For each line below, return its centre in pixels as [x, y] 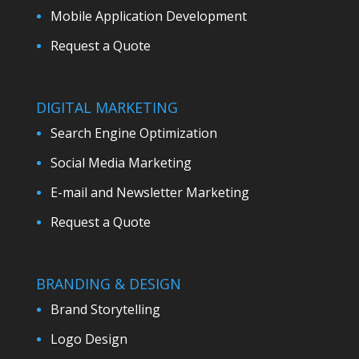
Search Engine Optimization [133, 133]
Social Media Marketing [121, 163]
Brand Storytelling [105, 310]
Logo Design [89, 339]
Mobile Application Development [148, 16]
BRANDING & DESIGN [108, 284]
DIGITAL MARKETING [107, 108]
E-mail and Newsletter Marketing [149, 193]
